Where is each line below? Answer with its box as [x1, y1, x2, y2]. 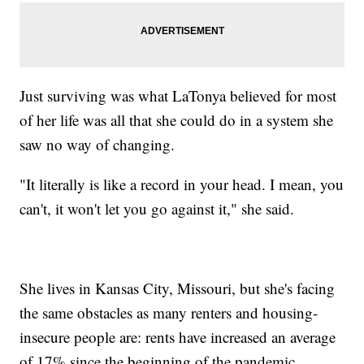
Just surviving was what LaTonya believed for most [19, 84, 337, 106]
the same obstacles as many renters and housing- [19, 301, 318, 323]
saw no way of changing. [19, 133, 175, 154]
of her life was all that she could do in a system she [19, 109, 334, 130]
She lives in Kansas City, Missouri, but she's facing [19, 277, 336, 298]
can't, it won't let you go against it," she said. [19, 197, 295, 219]
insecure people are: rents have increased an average [19, 326, 336, 347]
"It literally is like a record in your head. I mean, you [19, 173, 344, 194]
